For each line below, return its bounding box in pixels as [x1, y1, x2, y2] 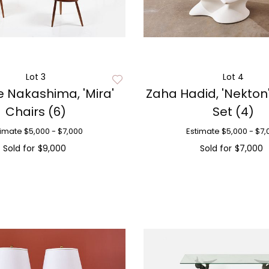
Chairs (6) [5, 103, 67, 120]
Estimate [186, 125, 220, 137]
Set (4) [212, 103, 254, 120]
